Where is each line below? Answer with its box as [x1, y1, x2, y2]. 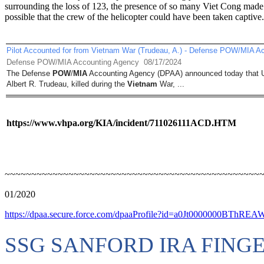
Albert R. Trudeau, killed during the [6, 80, 127, 88]
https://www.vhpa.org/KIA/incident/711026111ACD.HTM [6, 118, 236, 128]
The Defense [6, 69, 52, 78]
